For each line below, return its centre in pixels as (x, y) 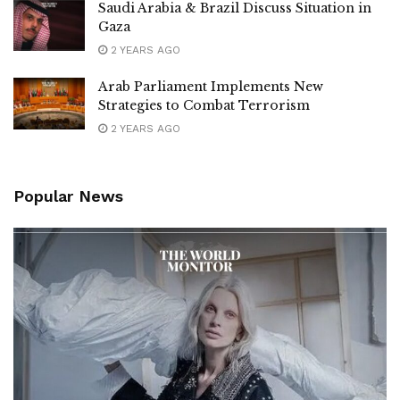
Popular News (68, 196)
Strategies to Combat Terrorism (204, 106)
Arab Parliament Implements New (211, 87)
